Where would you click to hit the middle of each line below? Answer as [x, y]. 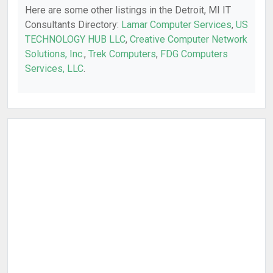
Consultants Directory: [73, 25]
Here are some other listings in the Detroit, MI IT [128, 10]
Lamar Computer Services [176, 25]
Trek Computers [122, 54]
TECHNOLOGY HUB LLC [75, 39]
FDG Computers [194, 54]
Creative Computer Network [189, 39]
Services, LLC [54, 69]
